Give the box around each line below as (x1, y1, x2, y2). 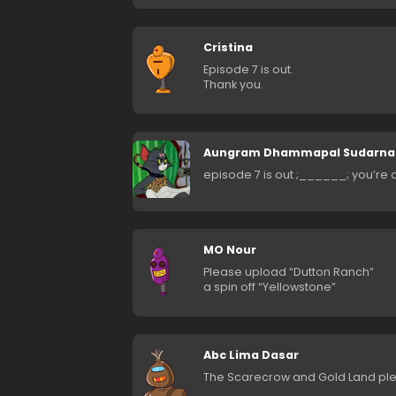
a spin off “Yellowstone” (202, 279, 336, 294)
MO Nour (202, 242, 256, 257)
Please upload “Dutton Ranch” (202, 264, 374, 279)
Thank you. (202, 77, 263, 92)
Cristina (202, 40, 253, 55)
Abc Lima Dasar (202, 347, 299, 362)
